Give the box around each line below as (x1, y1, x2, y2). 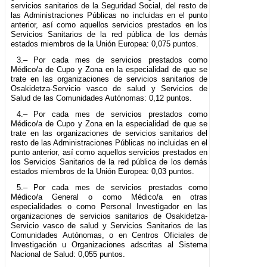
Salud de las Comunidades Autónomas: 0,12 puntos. (11, 94, 192, 103)
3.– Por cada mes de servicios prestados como (16, 55, 208, 65)
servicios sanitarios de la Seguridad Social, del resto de (11, 1, 208, 11)
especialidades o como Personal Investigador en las (11, 202, 208, 212)
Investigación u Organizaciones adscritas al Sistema (11, 240, 208, 250)
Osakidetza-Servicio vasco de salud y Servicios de (11, 84, 208, 94)
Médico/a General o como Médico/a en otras (11, 193, 208, 202)
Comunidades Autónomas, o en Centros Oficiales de (11, 231, 208, 240)
